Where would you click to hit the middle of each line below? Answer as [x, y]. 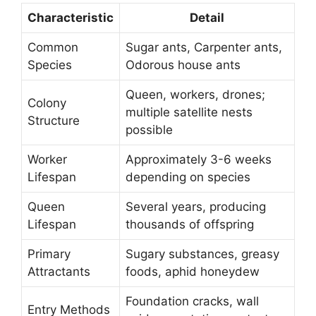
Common [53, 47]
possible [149, 129]
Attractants [59, 271]
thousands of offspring [190, 224]
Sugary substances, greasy [202, 254]
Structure [54, 120]
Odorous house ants [183, 65]
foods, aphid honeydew [193, 271]
